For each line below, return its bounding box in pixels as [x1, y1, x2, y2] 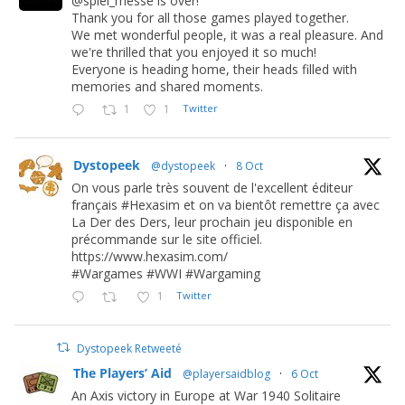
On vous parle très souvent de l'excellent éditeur [71, 178, 353, 196]
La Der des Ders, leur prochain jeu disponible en [71, 212, 353, 231]
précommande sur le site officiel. [71, 230, 262, 248]
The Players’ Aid [73, 363, 172, 381]
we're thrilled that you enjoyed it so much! [71, 42, 316, 61]
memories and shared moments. [71, 77, 263, 95]
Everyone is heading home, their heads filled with [71, 60, 357, 78]
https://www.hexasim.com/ [71, 247, 228, 265]
